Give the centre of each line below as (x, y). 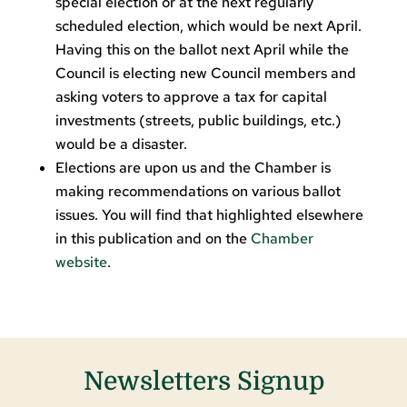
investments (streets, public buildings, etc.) (198, 120)
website (81, 262)
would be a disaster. (121, 144)
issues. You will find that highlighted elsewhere (209, 214)
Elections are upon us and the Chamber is (193, 167)
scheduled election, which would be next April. (208, 25)
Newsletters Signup (203, 381)
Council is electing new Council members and (205, 73)
